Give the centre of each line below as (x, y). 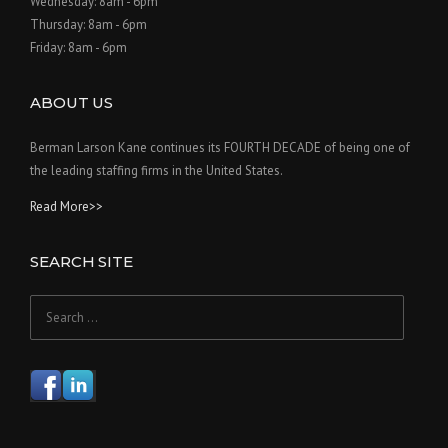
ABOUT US (72, 102)
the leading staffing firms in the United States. (156, 170)
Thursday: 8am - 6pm (88, 24)
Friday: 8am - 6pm (78, 47)
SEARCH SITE (81, 261)
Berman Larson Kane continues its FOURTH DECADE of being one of (220, 147)
